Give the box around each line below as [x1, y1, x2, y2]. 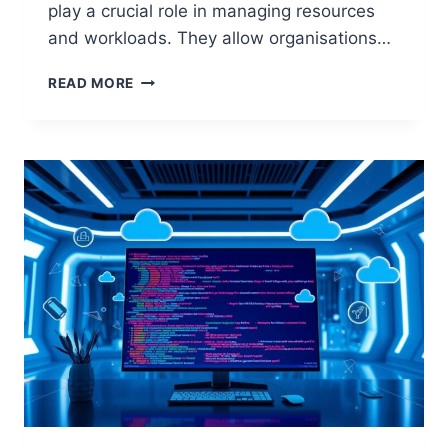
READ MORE [48, 74, 135, 91]
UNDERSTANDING [133, 69, 260, 86]
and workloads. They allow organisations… [48, 27, 391, 48]
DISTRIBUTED [133, 90, 232, 107]
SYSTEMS [133, 111, 204, 128]
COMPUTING [133, 174, 225, 191]
